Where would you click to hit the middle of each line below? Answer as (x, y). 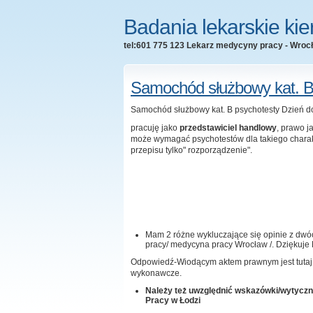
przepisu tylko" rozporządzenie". (191, 150)
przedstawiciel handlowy (227, 128)
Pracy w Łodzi (173, 300)
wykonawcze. (156, 273)
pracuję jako (154, 128)
